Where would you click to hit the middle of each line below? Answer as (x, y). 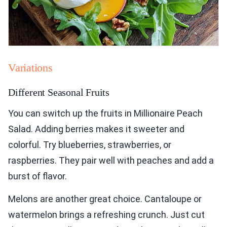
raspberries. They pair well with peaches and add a (111, 161)
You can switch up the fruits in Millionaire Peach (105, 113)
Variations (30, 68)
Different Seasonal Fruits (59, 92)
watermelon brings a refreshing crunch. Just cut (106, 215)
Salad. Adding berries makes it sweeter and (96, 129)
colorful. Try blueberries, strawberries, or (90, 145)
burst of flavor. (37, 176)
